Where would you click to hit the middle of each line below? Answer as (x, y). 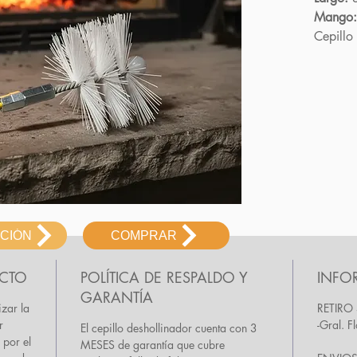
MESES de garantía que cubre (153, 345)
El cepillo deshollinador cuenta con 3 (169, 328)
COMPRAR (144, 235)
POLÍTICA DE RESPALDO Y (164, 277)
